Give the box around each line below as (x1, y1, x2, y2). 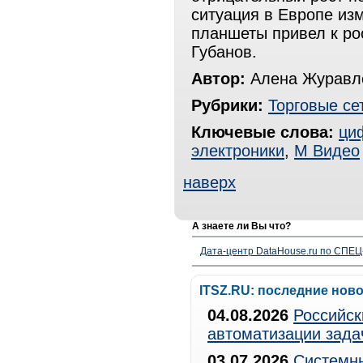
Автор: (191, 70, 246, 88)
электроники (191, 142, 284, 160)
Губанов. (191, 43, 257, 61)
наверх (183, 173, 236, 191)
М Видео (294, 142, 360, 160)
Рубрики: (191, 96, 263, 114)
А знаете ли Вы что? (192, 220, 291, 232)
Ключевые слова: (191, 123, 334, 141)
